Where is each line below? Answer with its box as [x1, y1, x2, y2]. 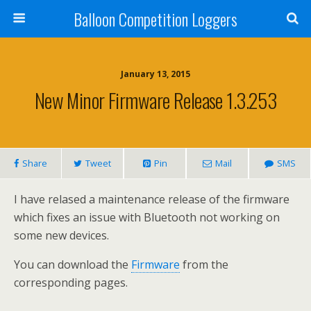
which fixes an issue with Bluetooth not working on [14, 210, 280, 225]
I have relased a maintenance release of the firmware [14, 192, 289, 207]
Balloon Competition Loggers [74, 6, 237, 31]
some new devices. [14, 228, 109, 243]
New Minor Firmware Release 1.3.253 [34, 85, 277, 115]
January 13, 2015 [121, 68, 190, 80]
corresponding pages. [14, 275, 128, 290]
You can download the [14, 257, 131, 272]
